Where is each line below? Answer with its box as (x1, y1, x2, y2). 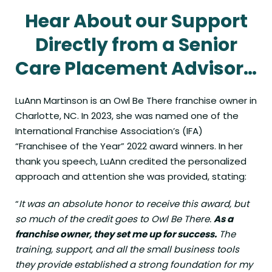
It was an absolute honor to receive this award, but (19, 197, 249, 211)
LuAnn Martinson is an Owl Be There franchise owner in (15, 94, 257, 107)
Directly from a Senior (35, 32, 237, 58)
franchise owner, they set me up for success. (15, 228, 217, 241)
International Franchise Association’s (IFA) (15, 124, 203, 138)
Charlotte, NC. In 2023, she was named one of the (15, 109, 239, 123)
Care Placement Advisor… (15, 56, 257, 82)
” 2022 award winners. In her (121, 140, 243, 153)
